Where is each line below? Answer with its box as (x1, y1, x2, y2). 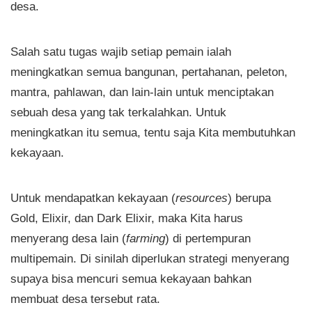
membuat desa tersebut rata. (10, 292, 160, 306)
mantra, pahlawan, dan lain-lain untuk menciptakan (10, 85, 274, 100)
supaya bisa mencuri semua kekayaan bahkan (10, 272, 251, 286)
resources (175, 191, 228, 205)
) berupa (228, 191, 271, 205)
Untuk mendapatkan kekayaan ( (10, 191, 175, 205)
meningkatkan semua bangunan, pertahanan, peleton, (10, 65, 288, 79)
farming (126, 231, 165, 246)
